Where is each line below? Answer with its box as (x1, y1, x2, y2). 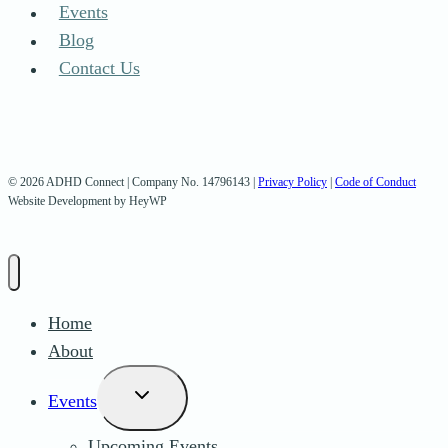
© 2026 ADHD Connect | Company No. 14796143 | (8, 174, 258, 189)
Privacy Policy (258, 174, 327, 189)
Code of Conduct (335, 174, 416, 189)
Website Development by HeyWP (8, 193, 167, 208)
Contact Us (58, 58, 140, 79)
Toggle (129, 382, 196, 409)
